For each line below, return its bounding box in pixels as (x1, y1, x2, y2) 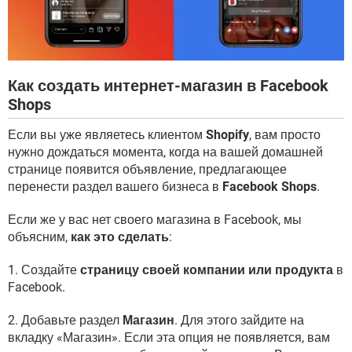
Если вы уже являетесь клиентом (8, 126, 206, 142)
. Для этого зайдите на (174, 312, 304, 328)
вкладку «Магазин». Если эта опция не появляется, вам (8, 329, 330, 345)
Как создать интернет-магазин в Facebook (8, 75, 328, 95)
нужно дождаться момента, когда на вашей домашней (8, 144, 323, 159)
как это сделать (71, 229, 169, 244)
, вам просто (249, 126, 321, 142)
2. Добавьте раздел (8, 312, 123, 328)
